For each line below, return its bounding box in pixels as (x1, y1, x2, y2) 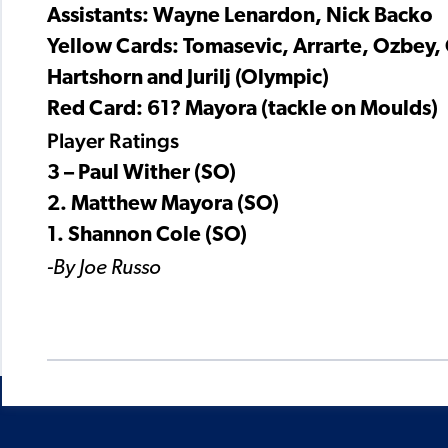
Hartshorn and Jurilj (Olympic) (47, 68, 329, 90)
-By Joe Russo (47, 258, 161, 280)
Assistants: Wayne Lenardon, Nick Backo (47, 6, 433, 28)
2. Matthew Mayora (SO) (47, 194, 279, 216)
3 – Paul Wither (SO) (47, 163, 236, 185)
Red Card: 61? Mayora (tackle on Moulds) (47, 99, 438, 121)
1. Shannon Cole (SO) (47, 225, 247, 247)
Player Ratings (47, 128, 179, 154)
